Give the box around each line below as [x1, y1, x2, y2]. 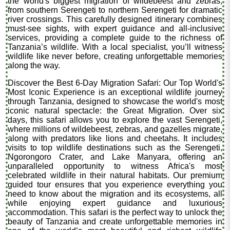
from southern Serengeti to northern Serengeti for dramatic [8, 5, 222, 14]
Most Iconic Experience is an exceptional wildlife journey [8, 87, 222, 97]
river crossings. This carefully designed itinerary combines [8, 14, 222, 24]
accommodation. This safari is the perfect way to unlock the [8, 207, 222, 217]
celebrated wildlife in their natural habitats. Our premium [8, 170, 222, 180]
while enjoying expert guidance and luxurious [8, 198, 222, 207]
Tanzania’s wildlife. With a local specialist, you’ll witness [8, 42, 222, 51]
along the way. [8, 61, 61, 70]
